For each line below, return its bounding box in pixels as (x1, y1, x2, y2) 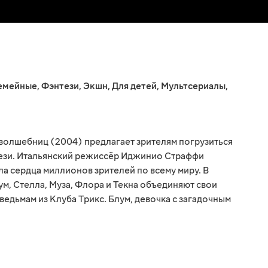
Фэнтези (41, 80, 79, 93)
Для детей (112, 80, 157, 93)
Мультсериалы (161, 80, 226, 93)
